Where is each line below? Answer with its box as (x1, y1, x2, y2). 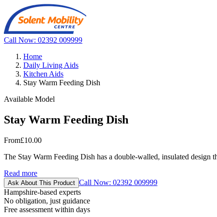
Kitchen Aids (23, 70, 63, 78)
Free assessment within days (4, 205, 90, 214)
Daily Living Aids (23, 61, 78, 69)
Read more (4, 169, 37, 177)
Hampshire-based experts (4, 187, 81, 196)
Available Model (4, 95, 55, 103)
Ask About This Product (8, 179, 75, 186)
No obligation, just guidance (4, 196, 90, 205)
